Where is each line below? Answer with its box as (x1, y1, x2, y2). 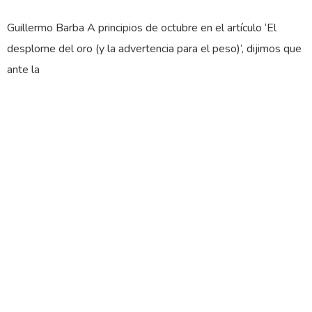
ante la (7, 62, 40, 78)
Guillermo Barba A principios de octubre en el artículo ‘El (7, 20, 276, 36)
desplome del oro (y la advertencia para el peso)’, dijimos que (7, 41, 302, 57)
